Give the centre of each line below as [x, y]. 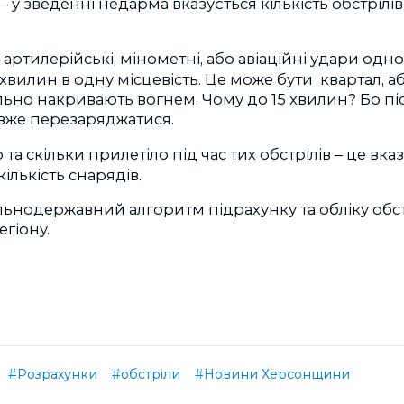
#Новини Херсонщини [272, 375]
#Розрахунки [53, 375]
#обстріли [146, 375]
